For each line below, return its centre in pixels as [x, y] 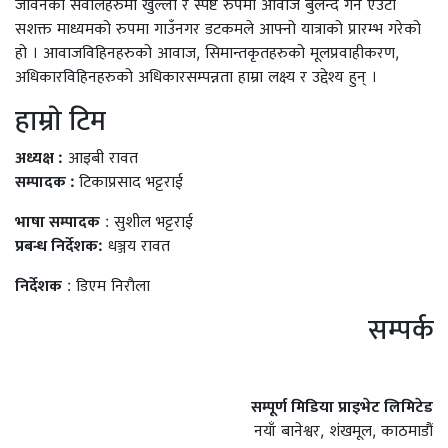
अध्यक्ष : [39, 156]
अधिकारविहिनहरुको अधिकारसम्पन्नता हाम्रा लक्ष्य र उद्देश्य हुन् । [196, 75]
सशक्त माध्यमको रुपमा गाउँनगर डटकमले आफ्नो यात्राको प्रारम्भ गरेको [218, 27]
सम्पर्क [400, 328]
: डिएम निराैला [106, 284]
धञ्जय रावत [136, 244]
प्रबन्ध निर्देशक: [59, 244]
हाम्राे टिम [60, 119]
